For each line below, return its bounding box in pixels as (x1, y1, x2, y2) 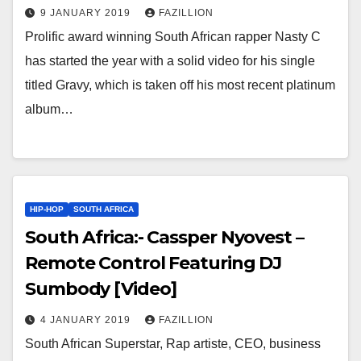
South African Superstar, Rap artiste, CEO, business (25, 336, 321, 351)
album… (25, 102, 73, 116)
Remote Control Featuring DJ (25, 251, 282, 274)
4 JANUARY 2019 (40, 313, 134, 326)
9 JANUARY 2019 (40, 6, 134, 19)
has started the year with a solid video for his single (25, 53, 315, 68)
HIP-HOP (30, 204, 64, 214)
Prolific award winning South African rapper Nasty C (25, 29, 321, 44)
